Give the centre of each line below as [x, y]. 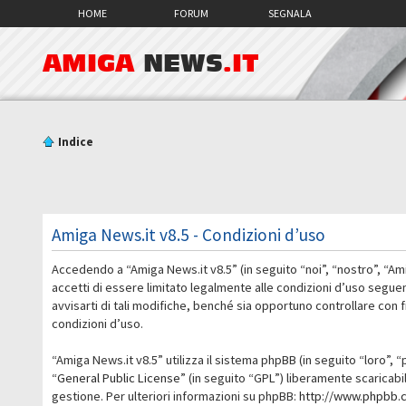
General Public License [119, 377]
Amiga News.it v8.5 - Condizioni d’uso [189, 234]
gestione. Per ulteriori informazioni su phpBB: [176, 396]
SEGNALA [290, 13]
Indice [76, 142]
